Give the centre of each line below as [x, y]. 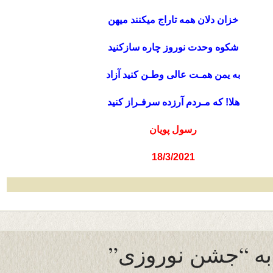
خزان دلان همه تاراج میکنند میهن [173, 20]
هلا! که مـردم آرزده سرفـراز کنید [173, 102]
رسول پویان [173, 129]
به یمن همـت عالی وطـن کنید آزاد [173, 75]
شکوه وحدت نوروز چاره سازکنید [173, 47]
